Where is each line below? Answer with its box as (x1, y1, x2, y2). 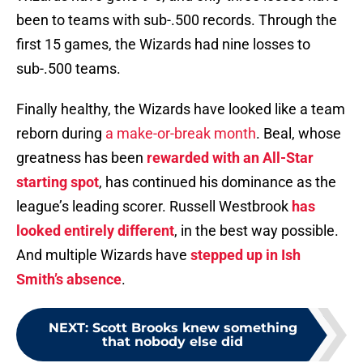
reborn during (16, 125, 105, 143)
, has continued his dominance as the (99, 173, 336, 191)
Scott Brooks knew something (92, 320, 297, 336)
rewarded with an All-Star (147, 149, 314, 167)
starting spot (16, 173, 99, 191)
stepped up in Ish (190, 246, 301, 264)
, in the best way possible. (174, 222, 339, 240)
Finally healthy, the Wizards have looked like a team (16, 100, 345, 118)
